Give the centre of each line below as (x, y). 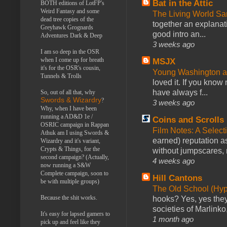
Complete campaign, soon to (74, 173)
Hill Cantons (177, 178)
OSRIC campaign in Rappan (75, 124)
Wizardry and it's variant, (70, 141)
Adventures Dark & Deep (71, 35)
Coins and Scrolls (188, 120)
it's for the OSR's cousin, (70, 68)
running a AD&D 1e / (67, 116)
